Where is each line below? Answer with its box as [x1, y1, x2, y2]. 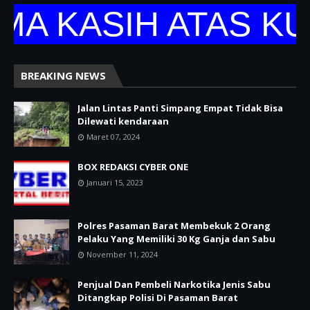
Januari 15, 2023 [86, 176, 143, 188]
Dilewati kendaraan [77, 114, 169, 127]
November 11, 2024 [86, 248, 158, 259]
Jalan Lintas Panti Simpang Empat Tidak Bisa [77, 101, 283, 114]
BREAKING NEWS [21, 68, 106, 82]
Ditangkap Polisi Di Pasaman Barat [77, 291, 238, 304]
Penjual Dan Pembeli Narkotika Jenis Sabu [77, 277, 271, 291]
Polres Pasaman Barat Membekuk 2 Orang [77, 219, 271, 232]
